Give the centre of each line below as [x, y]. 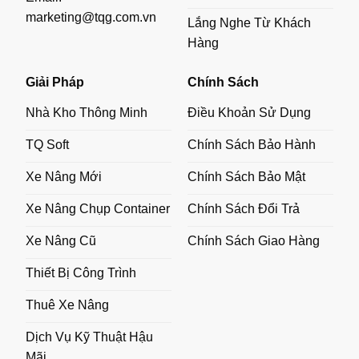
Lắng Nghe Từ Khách [249, 22]
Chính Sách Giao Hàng [253, 240]
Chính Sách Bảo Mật [246, 176]
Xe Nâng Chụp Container [98, 208]
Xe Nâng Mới [64, 176]
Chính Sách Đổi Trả [243, 208]
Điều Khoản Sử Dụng [249, 112]
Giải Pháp [55, 83]
